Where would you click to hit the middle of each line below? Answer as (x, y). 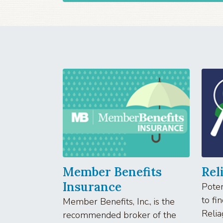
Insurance (92, 187)
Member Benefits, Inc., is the (119, 201)
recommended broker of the (119, 215)
